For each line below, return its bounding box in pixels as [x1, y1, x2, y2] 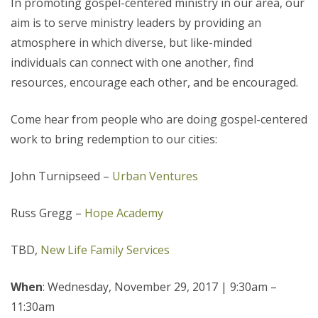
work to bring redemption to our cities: [11, 131, 217, 147]
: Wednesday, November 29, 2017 [43, 279, 221, 295]
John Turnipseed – [11, 168, 112, 184]
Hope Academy [84, 205, 163, 221]
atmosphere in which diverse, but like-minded [11, 35, 252, 50]
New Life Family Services [40, 242, 170, 258]
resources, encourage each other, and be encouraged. [11, 75, 298, 90]
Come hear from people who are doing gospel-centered [11, 111, 307, 127]
